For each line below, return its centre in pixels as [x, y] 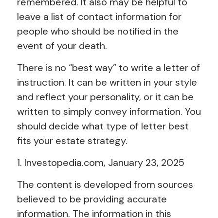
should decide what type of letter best [103, 126]
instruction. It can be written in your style [107, 82]
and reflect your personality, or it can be [105, 97]
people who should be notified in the [98, 31]
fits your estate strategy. [72, 140]
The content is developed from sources [105, 184]
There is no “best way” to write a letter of [109, 67]
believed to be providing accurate [92, 199]
